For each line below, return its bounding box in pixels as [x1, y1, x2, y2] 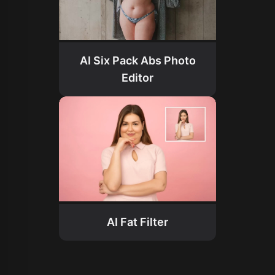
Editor [122, 71, 153, 85]
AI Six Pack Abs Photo [79, 54, 196, 68]
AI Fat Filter [107, 215, 168, 228]
